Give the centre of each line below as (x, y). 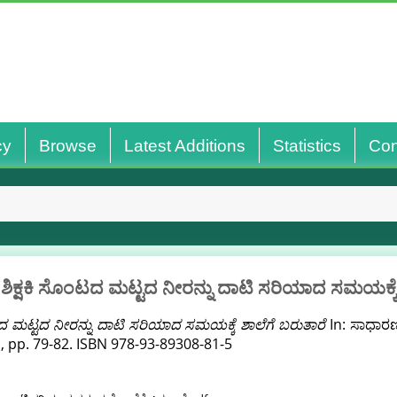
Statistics (307, 146)
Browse (67, 146)
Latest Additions (184, 146)
